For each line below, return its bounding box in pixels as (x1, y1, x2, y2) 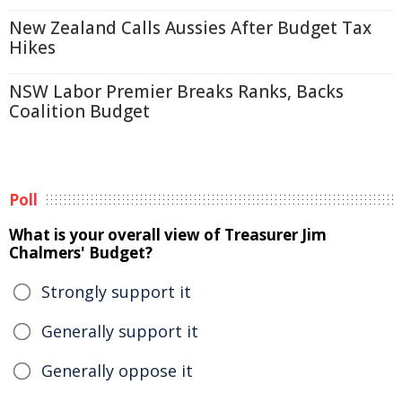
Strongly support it (41, 281, 191, 302)
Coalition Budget (9, 100, 150, 123)
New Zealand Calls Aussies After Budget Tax (9, 16, 371, 39)
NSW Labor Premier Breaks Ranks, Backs (9, 80, 344, 103)
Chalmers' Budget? (9, 242, 153, 263)
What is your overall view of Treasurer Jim (9, 224, 327, 245)
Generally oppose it (41, 360, 193, 381)
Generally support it (41, 320, 198, 342)
